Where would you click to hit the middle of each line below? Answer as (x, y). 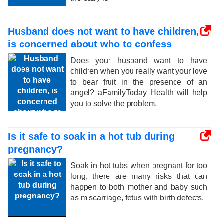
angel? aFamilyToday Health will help (139, 93)
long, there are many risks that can (139, 176)
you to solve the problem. (114, 103)
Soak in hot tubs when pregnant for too (139, 165)
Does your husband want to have (139, 60)
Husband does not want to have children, (103, 31)
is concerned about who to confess (90, 44)
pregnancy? (35, 149)
